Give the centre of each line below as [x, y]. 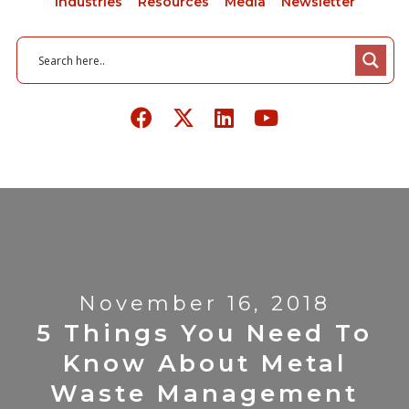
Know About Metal [204, 364]
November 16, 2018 [204, 304]
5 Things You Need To [204, 334]
